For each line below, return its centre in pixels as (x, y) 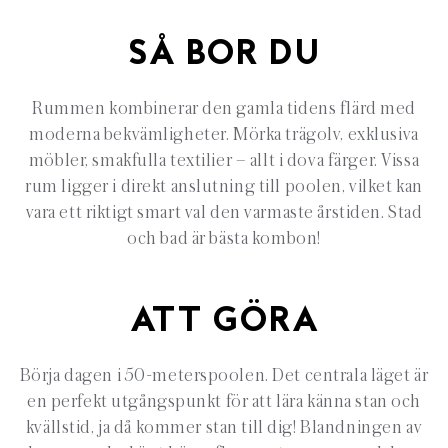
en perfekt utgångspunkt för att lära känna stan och (224, 401)
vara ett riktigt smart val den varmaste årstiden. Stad (224, 212)
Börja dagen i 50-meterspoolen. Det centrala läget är (224, 375)
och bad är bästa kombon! (224, 238)
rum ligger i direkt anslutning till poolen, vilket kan (224, 186)
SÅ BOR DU (224, 55)
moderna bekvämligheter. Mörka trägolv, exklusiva (224, 134)
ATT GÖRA (224, 322)
